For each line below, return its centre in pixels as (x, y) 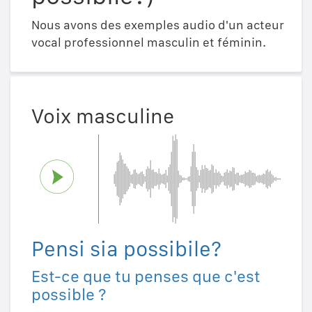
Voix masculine (103, 115)
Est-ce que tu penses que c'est (146, 276)
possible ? (69, 294)
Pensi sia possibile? (126, 248)
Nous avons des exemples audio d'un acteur (158, 25)
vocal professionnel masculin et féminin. (149, 42)
